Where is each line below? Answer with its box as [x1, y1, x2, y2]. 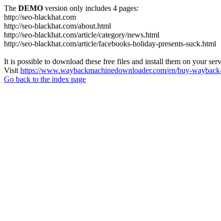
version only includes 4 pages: [43, 4, 139, 12]
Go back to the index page [4, 75, 86, 83]
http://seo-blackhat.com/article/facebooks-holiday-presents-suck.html [4, 39, 216, 48]
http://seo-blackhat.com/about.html [4, 22, 111, 30]
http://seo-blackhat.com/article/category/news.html [4, 31, 159, 39]
